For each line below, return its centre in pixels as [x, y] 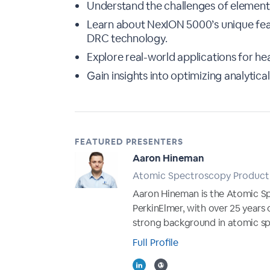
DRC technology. [127, 38]
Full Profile [155, 243]
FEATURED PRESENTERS [129, 142]
